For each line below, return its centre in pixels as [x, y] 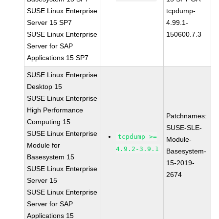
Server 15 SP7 [50, 22]
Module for [44, 145]
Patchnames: [187, 116]
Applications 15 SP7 [58, 58]
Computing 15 [49, 122]
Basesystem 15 [51, 157]
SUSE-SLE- [184, 128]
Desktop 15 [45, 87]
